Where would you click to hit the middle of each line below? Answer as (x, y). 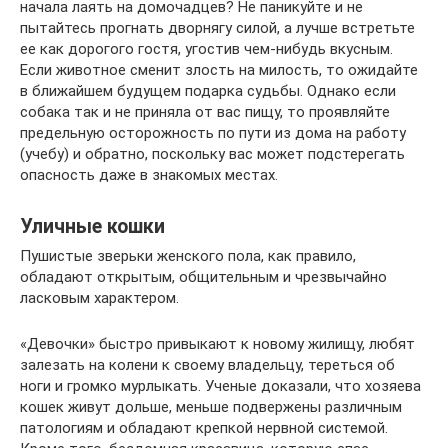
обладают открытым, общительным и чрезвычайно (203, 277)
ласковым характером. (99, 298)
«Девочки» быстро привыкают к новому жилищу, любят (217, 344)
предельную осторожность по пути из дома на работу (213, 133)
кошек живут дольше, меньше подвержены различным (211, 407)
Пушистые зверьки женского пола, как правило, (188, 256)
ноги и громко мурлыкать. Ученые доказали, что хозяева (220, 386)
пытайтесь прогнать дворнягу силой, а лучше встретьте (217, 28)
